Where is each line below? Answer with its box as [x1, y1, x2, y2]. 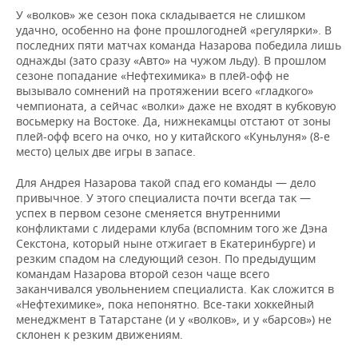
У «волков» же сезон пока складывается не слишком [16, 7, 305, 22]
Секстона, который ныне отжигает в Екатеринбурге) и [16, 236, 316, 251]
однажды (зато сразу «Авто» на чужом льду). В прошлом [16, 53, 326, 68]
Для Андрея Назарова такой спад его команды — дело [16, 175, 316, 190]
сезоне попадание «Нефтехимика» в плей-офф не [16, 68, 289, 83]
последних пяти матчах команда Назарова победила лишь [16, 38, 341, 53]
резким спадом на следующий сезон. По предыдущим [16, 251, 316, 266]
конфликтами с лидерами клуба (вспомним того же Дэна [16, 221, 328, 236]
